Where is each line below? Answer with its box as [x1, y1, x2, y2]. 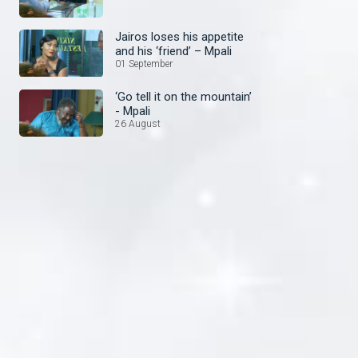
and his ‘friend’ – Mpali [115, 44, 232, 59]
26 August [115, 117, 161, 129]
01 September [115, 58, 173, 70]
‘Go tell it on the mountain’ [115, 89, 252, 104]
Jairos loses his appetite [115, 30, 244, 45]
